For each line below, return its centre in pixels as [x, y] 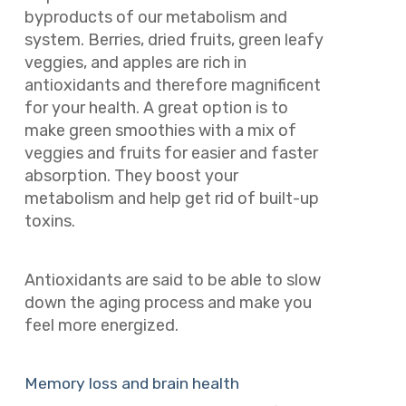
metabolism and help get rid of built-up [171, 199]
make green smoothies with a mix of [160, 131]
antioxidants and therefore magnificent [172, 86]
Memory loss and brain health [131, 384]
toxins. [51, 222]
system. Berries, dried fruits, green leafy [174, 40]
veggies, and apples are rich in [135, 63]
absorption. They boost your [131, 176]
